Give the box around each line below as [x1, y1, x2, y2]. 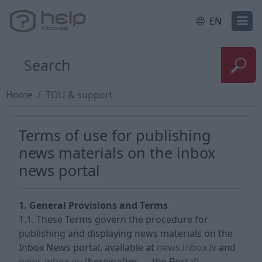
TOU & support [46, 88, 113, 101]
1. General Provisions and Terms [19, 199, 168, 212]
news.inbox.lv [157, 241, 216, 254]
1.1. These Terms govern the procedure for [19, 213, 208, 226]
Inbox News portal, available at [19, 241, 157, 254]
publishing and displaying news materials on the [19, 227, 233, 240]
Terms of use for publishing [19, 125, 211, 145]
